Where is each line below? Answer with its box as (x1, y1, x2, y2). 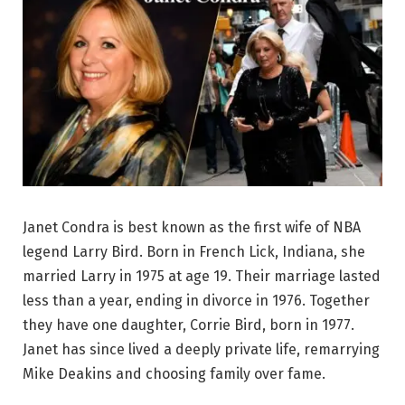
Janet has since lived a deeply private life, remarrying (23, 340, 380, 358)
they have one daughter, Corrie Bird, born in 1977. (23, 316, 354, 334)
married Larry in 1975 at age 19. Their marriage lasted (23, 267, 381, 285)
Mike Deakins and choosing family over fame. (23, 364, 325, 382)
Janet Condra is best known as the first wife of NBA (23, 218, 361, 236)
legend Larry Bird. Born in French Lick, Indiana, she (23, 242, 365, 260)
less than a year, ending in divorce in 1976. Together (23, 291, 370, 309)
